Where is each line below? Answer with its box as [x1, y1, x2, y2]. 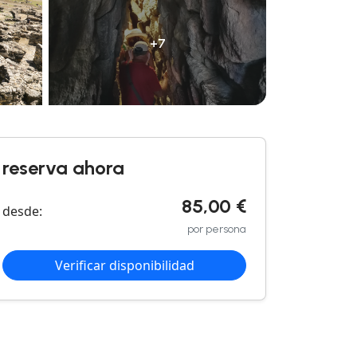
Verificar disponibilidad [54, 256, 194, 274]
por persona [187, 222, 246, 236]
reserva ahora [2, 155, 124, 179]
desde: [2, 202, 42, 220]
